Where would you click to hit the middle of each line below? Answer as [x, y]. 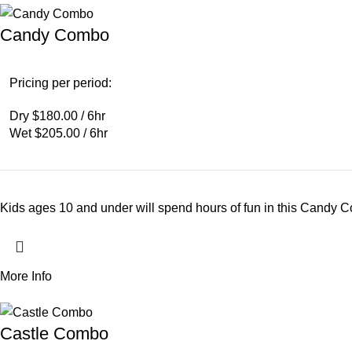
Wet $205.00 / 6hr [59, 134]
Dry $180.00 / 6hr [57, 116]
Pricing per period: [60, 83]
